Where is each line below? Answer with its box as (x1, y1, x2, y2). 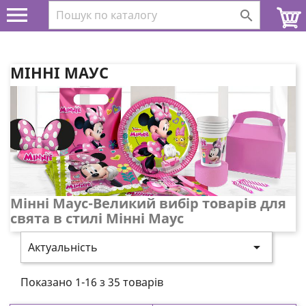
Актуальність (28, 239, 98, 255)
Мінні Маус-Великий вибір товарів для (10, 193, 286, 212)
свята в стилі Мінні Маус (10, 208, 184, 227)
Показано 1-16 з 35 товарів (20, 274, 163, 290)
